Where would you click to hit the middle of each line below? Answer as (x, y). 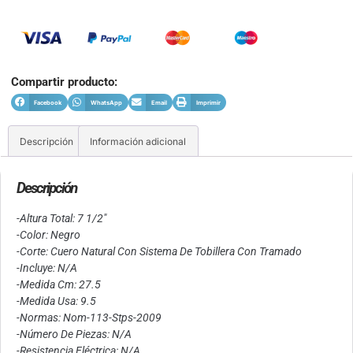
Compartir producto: (64, 82)
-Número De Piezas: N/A (74, 334)
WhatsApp (106, 102)
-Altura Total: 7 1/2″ (61, 219)
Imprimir (208, 102)
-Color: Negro (48, 235)
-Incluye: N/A (47, 268)
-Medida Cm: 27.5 (59, 285)
